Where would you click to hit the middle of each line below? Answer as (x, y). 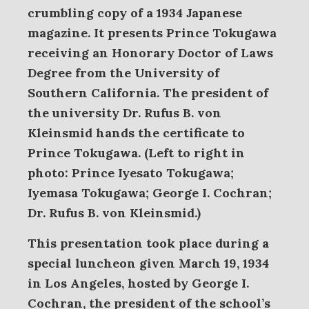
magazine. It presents (97, 33)
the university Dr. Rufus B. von (124, 113)
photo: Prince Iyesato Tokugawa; (131, 173)
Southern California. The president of (148, 93)
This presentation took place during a (148, 243)
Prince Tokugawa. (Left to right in (136, 153)
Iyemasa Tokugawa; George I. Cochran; (150, 193)
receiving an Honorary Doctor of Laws (150, 53)
